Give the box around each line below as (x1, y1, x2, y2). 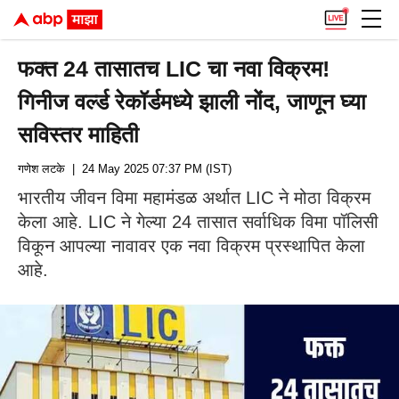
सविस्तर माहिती (18, 122, 146, 147)
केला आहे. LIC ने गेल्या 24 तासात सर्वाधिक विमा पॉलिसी (18, 212, 379, 232)
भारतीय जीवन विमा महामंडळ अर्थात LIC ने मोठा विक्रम (18, 188, 370, 208)
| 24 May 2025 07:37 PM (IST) (65, 162, 232, 175)
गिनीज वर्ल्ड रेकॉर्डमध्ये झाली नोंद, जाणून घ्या (18, 89, 367, 114)
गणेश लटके (18, 162, 65, 175)
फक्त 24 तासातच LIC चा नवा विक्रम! (18, 56, 330, 81)
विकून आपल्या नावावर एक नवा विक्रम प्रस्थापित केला (18, 236, 365, 256)
